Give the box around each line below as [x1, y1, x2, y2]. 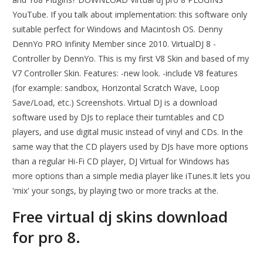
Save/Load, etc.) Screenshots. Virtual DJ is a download [12, 97, 218, 109]
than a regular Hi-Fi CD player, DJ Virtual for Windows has [12, 156, 230, 167]
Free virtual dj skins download [12, 206, 228, 228]
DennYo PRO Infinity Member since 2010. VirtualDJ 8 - [12, 38, 217, 50]
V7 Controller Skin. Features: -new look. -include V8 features [12, 68, 238, 79]
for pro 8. [12, 227, 81, 248]
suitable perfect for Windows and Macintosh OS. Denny [12, 23, 223, 35]
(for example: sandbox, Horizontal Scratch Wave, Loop [12, 82, 220, 94]
